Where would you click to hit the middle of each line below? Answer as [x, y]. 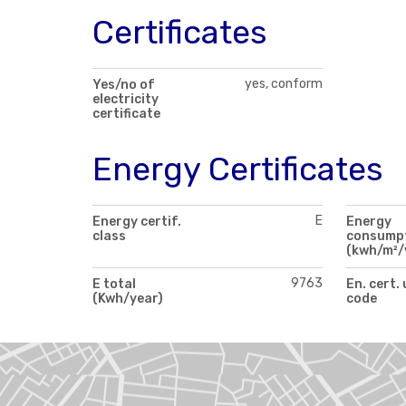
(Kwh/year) [128, 298]
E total [114, 284]
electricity [126, 99]
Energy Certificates [238, 169]
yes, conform [284, 83]
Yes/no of [124, 84]
